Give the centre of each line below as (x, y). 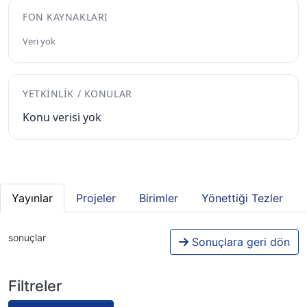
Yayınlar (32, 198)
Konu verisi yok (62, 117)
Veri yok (39, 41)
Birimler (159, 198)
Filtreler (35, 285)
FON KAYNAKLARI (65, 16)
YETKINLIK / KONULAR (77, 93)
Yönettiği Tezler (242, 198)
